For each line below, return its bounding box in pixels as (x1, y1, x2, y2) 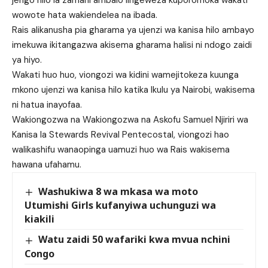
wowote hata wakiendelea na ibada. (12, 9, 157, 22)
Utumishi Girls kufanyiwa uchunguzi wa (25, 199, 216, 212)
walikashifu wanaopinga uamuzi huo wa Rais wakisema (12, 144, 230, 156)
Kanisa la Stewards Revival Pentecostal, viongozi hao (12, 129, 229, 141)
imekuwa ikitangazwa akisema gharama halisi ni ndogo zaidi (12, 39, 252, 51)
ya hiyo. (12, 54, 42, 66)
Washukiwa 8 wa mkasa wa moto (38, 185, 199, 199)
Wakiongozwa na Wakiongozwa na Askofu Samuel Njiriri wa (12, 114, 248, 126)
